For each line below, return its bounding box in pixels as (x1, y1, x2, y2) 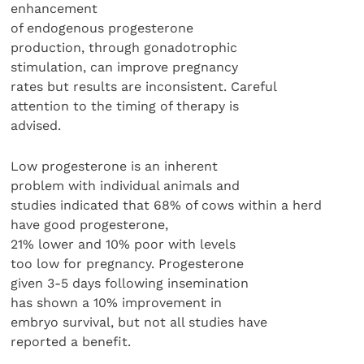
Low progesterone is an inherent (11, 158, 219, 175)
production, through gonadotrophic (11, 40, 238, 56)
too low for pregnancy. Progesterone (11, 256, 245, 272)
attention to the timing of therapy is (11, 98, 240, 115)
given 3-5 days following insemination (11, 275, 249, 292)
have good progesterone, (11, 217, 169, 233)
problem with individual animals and (11, 178, 240, 194)
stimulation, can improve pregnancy (11, 59, 239, 76)
